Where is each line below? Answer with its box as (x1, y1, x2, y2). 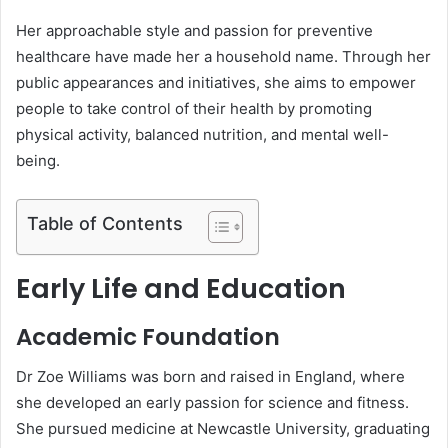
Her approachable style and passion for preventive (16, 21, 373, 41)
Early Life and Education (16, 270, 346, 308)
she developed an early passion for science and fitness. (16, 393, 409, 413)
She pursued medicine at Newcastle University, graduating (16, 419, 430, 439)
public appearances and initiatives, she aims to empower (16, 73, 416, 93)
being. (16, 151, 60, 171)
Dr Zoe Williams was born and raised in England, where (16, 367, 405, 387)
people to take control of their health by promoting (16, 99, 372, 119)
